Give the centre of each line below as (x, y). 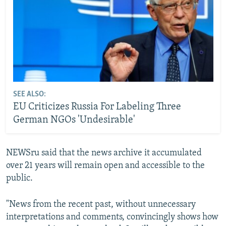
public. (19, 178)
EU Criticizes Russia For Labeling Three (97, 107)
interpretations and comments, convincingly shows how (112, 217)
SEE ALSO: (29, 94)
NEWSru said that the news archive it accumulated (104, 153)
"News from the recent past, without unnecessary (101, 205)
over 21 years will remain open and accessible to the (105, 166)
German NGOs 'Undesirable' (74, 120)
